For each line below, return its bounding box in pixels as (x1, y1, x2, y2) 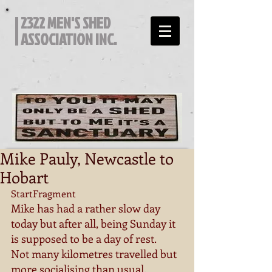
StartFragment (11, 187, 78, 200)
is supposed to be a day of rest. (11, 231, 158, 246)
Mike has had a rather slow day (11, 201, 163, 216)
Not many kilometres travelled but (11, 246, 179, 261)
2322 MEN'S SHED (21, 12, 110, 33)
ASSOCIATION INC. (21, 29, 117, 50)
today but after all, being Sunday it (11, 216, 178, 231)
